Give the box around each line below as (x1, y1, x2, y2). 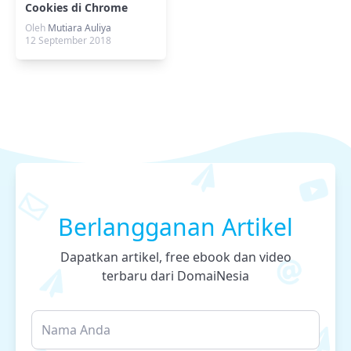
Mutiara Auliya (48, 21, 111, 35)
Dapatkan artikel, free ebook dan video (60, 248, 291, 266)
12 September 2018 (25, 34, 111, 48)
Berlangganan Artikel (58, 211, 293, 244)
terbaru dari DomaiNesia (102, 267, 249, 285)
